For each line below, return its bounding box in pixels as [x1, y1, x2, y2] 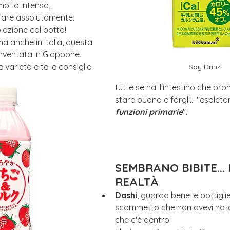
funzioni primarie [115, 107, 183, 118]
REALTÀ [115, 175, 159, 189]
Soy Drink [189, 62, 221, 72]
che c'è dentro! [115, 215, 173, 225]
